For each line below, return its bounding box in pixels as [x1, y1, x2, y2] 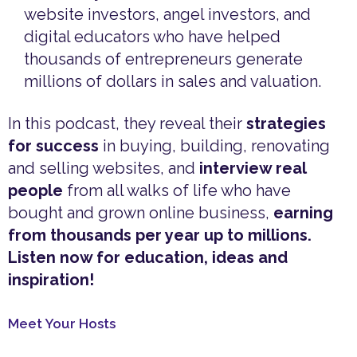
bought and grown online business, [8, 203, 273, 223]
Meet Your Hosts [8, 316, 116, 332]
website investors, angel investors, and [24, 5, 311, 25]
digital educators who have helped [24, 27, 280, 47]
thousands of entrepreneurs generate [24, 49, 303, 69]
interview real [199, 159, 306, 178]
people [8, 181, 63, 201]
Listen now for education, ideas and [8, 248, 288, 268]
